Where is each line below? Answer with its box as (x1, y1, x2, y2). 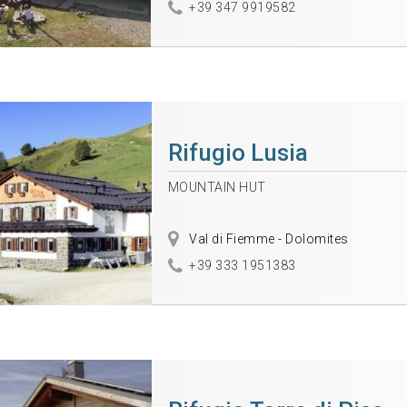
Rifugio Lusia (167, 139, 308, 167)
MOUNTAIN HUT (167, 180, 266, 195)
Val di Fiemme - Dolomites (185, 232, 349, 247)
